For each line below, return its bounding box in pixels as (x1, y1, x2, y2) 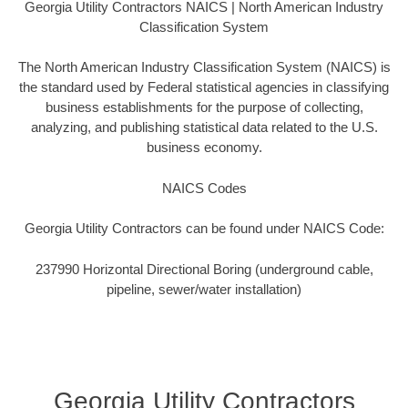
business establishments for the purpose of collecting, (45, 99, 363, 116)
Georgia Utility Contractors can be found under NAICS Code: (24, 220, 384, 237)
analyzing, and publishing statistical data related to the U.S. (30, 119, 378, 136)
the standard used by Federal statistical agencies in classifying (19, 79, 389, 96)
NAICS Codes (161, 179, 247, 196)
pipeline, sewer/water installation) (107, 280, 301, 297)
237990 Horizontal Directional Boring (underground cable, (35, 260, 373, 277)
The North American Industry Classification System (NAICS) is (17, 59, 391, 76)
